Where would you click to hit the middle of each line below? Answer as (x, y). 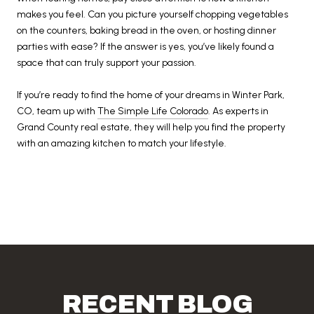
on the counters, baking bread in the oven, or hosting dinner (146, 31)
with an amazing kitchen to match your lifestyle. (122, 144)
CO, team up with (57, 111)
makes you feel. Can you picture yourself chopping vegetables (152, 15)
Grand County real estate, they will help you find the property (151, 128)
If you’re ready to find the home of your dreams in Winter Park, (151, 95)
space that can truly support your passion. (107, 63)
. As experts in (238, 111)
